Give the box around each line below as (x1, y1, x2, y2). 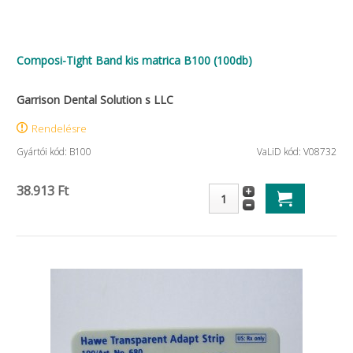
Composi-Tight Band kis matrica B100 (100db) (17, 53, 252, 68)
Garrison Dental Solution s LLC (17, 92, 173, 107)
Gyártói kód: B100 (17, 145, 91, 158)
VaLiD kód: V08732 (257, 145, 336, 158)
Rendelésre (32, 121, 87, 136)
